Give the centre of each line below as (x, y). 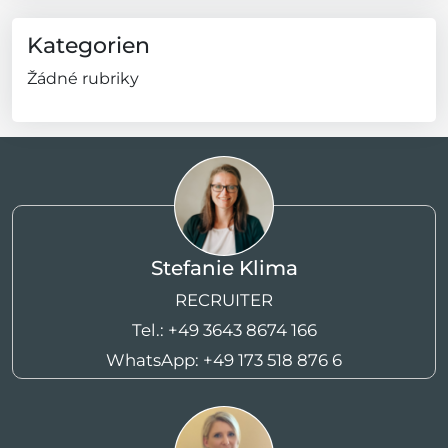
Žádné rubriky (83, 78)
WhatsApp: (154, 359)
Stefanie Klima (224, 267)
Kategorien (88, 45)
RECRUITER (224, 299)
